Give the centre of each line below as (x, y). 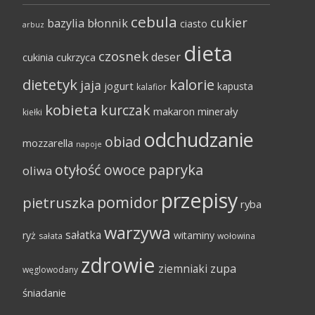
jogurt (119, 86)
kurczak (126, 110)
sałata (51, 236)
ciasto (194, 24)
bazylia (66, 23)
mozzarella (48, 143)
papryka (176, 169)
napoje (89, 144)
